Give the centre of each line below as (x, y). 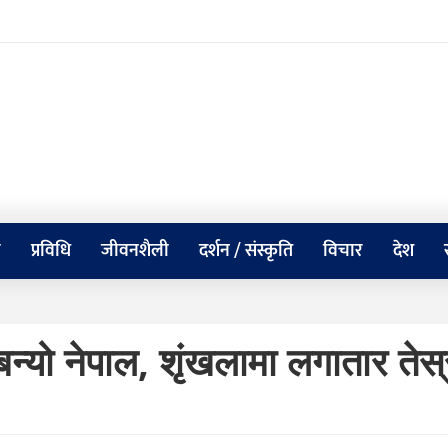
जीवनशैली (135, 251)
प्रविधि (51, 251)
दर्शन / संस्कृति (246, 251)
